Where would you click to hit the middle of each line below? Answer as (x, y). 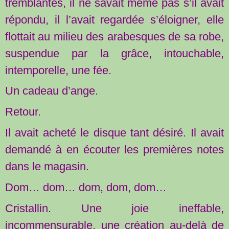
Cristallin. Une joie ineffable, (114, 209)
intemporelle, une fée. (58, 70)
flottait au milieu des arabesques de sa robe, (114, 36)
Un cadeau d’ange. (52, 91)
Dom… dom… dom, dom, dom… (86, 188)
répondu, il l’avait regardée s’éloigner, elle (114, 19)
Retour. (23, 112)
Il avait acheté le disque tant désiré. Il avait (114, 133)
